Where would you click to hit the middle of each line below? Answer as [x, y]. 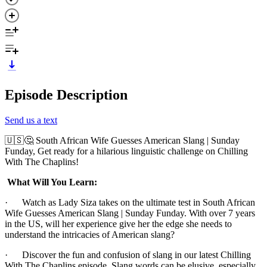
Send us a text [31, 120]
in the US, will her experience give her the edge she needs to [118, 223]
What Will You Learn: [52, 182]
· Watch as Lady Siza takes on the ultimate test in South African [130, 202]
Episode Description [66, 94]
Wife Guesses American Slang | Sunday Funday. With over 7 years [130, 213]
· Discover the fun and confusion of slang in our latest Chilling [128, 254]
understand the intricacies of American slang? [90, 234]
